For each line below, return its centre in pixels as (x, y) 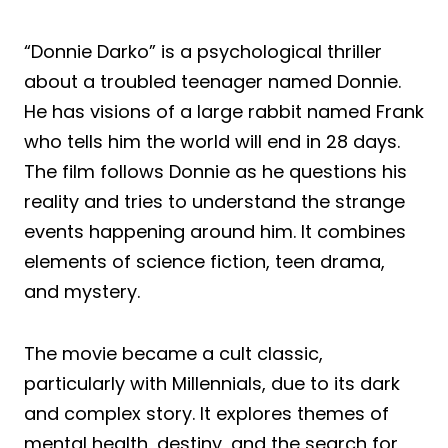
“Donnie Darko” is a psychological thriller (203, 52)
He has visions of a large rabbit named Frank (224, 112)
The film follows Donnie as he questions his (215, 172)
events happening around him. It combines (215, 232)
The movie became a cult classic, (173, 354)
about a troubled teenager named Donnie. (212, 82)
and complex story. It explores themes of (206, 414)
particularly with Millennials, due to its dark (212, 384)
